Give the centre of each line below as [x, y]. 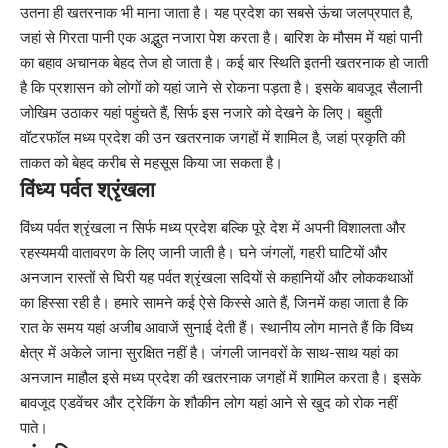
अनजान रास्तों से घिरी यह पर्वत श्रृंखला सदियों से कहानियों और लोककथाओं [216, 278]
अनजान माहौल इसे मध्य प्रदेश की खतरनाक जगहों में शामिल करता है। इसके [220, 378]
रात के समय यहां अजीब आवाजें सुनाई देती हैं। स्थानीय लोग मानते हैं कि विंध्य [216, 328]
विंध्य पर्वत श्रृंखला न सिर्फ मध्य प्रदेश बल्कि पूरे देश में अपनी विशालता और [213, 228]
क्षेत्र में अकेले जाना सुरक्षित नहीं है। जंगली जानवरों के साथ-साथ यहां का [209, 353]
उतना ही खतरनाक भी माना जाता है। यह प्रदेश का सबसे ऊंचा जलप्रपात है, [216, 12]
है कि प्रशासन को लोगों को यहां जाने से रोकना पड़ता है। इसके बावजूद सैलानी [221, 87]
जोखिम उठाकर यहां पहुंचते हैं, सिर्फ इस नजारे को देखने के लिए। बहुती [201, 112]
